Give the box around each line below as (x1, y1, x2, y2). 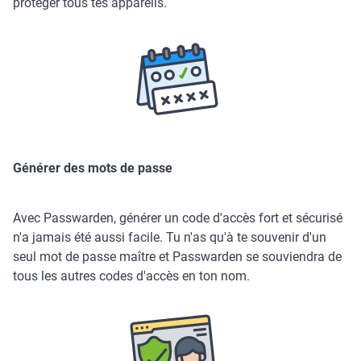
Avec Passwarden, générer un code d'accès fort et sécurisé (13, 210, 342, 226)
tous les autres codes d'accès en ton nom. (13, 268, 250, 284)
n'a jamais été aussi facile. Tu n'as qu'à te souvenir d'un (13, 230, 326, 246)
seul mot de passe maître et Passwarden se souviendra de (13, 249, 342, 265)
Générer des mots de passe (13, 160, 172, 176)
